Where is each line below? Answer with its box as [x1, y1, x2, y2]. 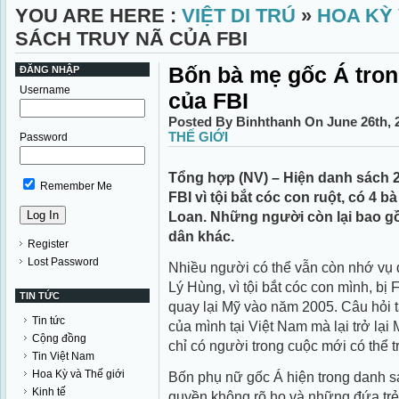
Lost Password [28, 256, 99, 268]
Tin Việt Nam [32, 350, 94, 362]
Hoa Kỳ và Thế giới [32, 368, 125, 380]
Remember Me [37, 180, 112, 192]
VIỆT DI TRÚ [182, 4, 296, 27]
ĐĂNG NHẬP [20, 64, 79, 75]
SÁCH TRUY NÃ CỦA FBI [15, 28, 248, 50]
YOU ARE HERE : [15, 4, 182, 27]
